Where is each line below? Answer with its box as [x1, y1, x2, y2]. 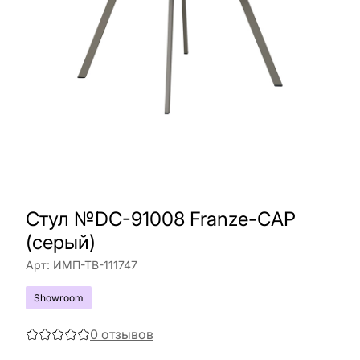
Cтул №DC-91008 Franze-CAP [26, 207, 296, 231]
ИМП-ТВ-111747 [53, 258, 137, 272]
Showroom [34, 292, 84, 304]
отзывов [101, 326, 153, 342]
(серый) [26, 231, 96, 254]
